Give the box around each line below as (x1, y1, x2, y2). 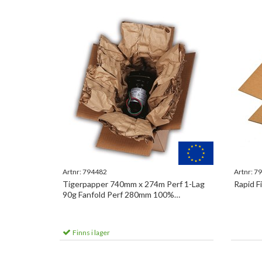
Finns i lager (71, 228, 110, 237)
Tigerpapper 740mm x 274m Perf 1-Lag (63, 179, 205, 189)
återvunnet (63, 200, 104, 210)
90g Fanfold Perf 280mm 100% (63, 189, 174, 199)
